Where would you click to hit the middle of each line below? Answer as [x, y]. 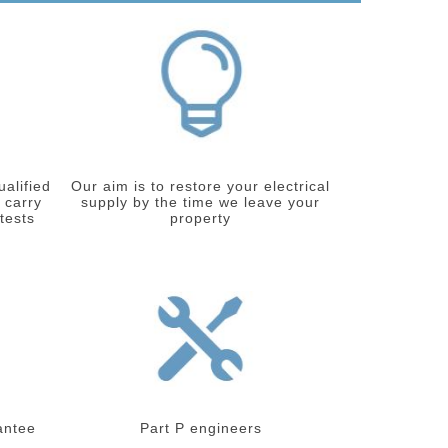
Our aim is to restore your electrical [201, 185]
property [201, 217]
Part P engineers [200, 427]
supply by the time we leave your [201, 201]
